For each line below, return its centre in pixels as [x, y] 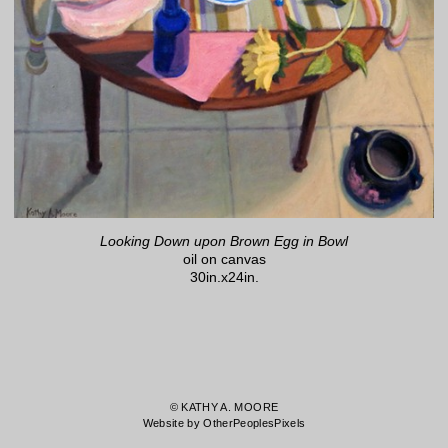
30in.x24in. [224, 276]
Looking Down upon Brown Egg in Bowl [224, 240]
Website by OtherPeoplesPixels [224, 423]
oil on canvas [224, 258]
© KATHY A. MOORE [224, 407]
